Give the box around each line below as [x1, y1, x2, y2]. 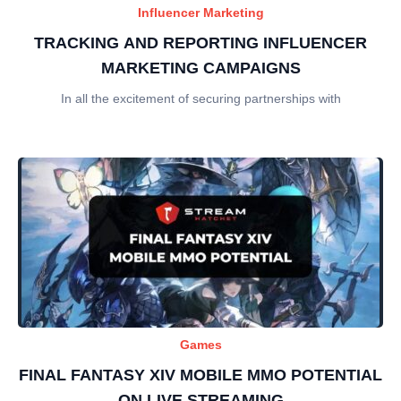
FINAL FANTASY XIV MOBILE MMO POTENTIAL [19, 365, 382, 384]
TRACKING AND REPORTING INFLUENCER [34, 33, 367, 52]
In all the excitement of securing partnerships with [60, 90, 341, 106]
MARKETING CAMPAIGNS [100, 58, 301, 77]
